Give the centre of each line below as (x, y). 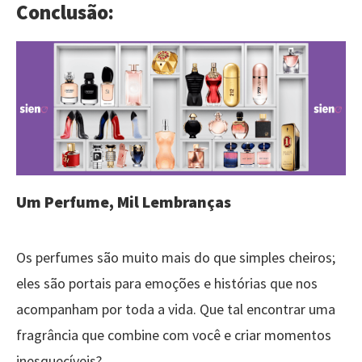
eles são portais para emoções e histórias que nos (167, 284)
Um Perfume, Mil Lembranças (124, 202)
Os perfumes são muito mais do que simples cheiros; (176, 258)
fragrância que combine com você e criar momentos (174, 335)
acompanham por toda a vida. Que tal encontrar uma (176, 309)
